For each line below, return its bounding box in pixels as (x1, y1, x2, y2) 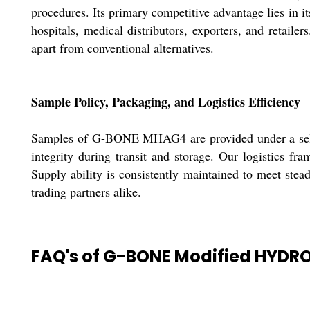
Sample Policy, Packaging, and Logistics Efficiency (31, 93, 300, 111)
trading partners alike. (31, 183, 141, 201)
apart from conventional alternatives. (31, 39, 214, 57)
